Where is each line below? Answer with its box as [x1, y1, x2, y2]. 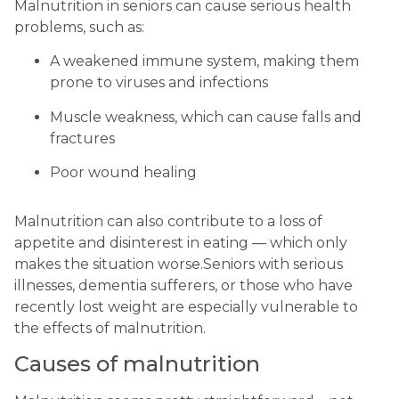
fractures [50, 129, 115, 147]
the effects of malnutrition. [14, 319, 206, 337]
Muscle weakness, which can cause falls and [50, 108, 362, 126]
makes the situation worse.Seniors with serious [14, 255, 343, 273]
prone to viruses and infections [50, 74, 268, 92]
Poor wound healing [50, 164, 197, 182]
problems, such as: [14, 19, 144, 37]
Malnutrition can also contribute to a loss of [14, 212, 322, 230]
